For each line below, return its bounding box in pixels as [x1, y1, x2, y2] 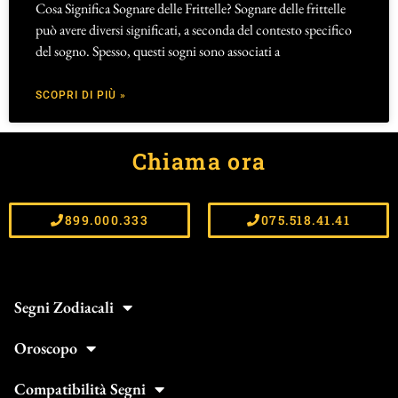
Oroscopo [14, 337, 77, 358]
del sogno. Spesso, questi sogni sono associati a [36, 42, 280, 61]
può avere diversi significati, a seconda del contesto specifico [36, 20, 352, 40]
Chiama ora [131, 147, 267, 177]
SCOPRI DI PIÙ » [36, 89, 126, 102]
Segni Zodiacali [14, 296, 114, 317]
